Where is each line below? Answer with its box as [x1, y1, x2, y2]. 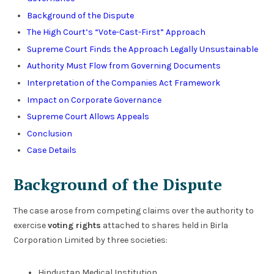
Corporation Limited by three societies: [13, 235, 168, 246]
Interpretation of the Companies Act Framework [26, 77, 220, 88]
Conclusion [26, 128, 72, 139]
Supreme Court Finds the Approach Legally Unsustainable [26, 43, 258, 54]
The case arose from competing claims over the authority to [13, 206, 254, 217]
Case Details [26, 145, 76, 156]
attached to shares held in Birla [101, 220, 229, 231]
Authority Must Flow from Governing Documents [26, 61, 221, 72]
